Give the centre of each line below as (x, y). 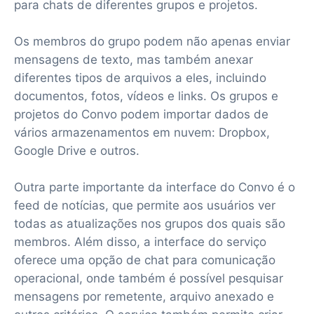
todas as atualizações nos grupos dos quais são (150, 223)
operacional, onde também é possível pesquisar (149, 278)
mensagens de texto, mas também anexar (134, 59)
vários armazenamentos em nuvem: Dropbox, (142, 132)
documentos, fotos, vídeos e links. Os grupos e (146, 96)
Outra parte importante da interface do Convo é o (155, 187)
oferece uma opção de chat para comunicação (145, 260)
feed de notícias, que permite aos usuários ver (145, 205)
